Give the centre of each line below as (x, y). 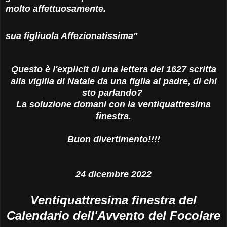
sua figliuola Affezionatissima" (72, 36)
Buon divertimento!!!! (113, 140)
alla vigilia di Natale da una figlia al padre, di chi (113, 81)
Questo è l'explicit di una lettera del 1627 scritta (113, 70)
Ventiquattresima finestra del (113, 200)
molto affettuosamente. (56, 9)
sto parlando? (113, 93)
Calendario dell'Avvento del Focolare (113, 216)
